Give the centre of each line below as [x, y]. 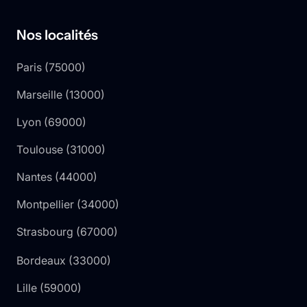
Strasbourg [45, 231]
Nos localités [57, 35]
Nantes [34, 176]
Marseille [39, 94]
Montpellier [45, 204]
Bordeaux [41, 260]
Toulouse [40, 149]
